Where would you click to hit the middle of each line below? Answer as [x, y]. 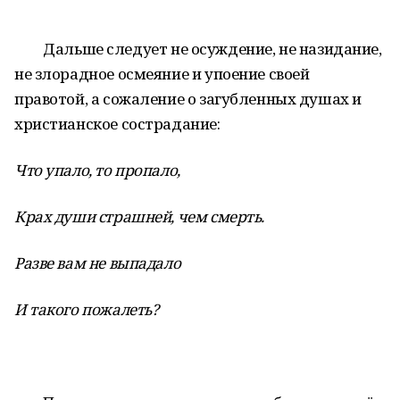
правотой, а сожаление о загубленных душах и [188, 99]
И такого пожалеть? [87, 309]
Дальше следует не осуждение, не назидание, [198, 49]
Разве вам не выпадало [98, 263]
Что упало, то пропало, [97, 170]
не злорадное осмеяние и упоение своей [162, 74]
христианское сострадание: [117, 124]
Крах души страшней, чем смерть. [139, 217]
